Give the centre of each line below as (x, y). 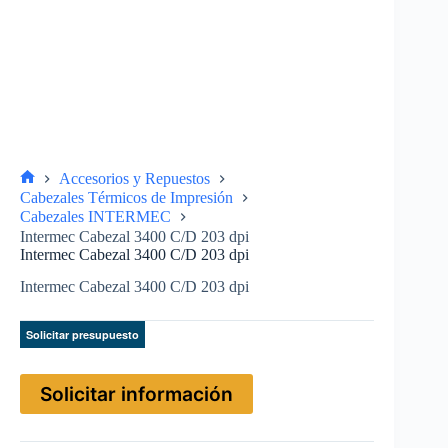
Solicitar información (136, 394)
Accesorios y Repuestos (134, 178)
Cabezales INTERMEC (95, 217)
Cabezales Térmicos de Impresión (126, 197)
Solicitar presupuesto (82, 335)
